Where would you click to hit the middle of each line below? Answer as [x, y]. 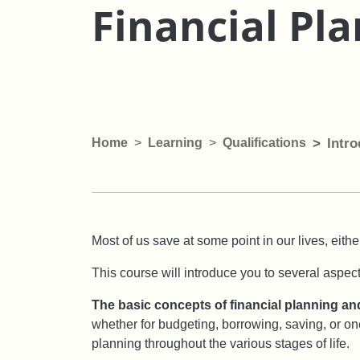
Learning [175, 142]
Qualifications [264, 142]
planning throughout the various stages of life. [221, 343]
